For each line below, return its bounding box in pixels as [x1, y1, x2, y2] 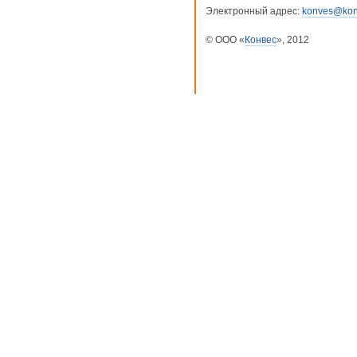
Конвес [245, 34, 277, 45]
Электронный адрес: [206, 6, 302, 17]
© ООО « [206, 34, 245, 45]
